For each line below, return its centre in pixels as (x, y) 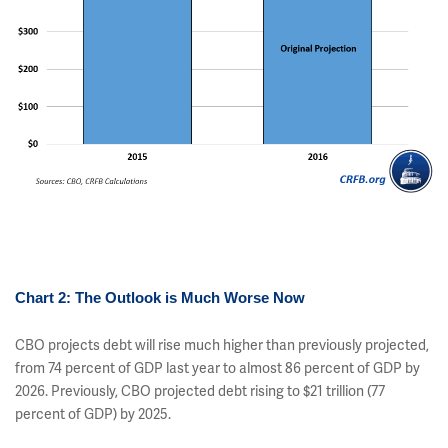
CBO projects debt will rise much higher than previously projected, (222, 345)
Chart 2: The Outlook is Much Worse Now (160, 297)
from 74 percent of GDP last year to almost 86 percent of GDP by (217, 368)
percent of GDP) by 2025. (93, 414)
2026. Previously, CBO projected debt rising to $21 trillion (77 (200, 391)
